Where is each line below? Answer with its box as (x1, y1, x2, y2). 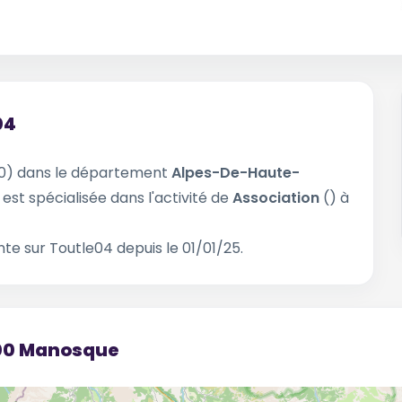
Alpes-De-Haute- (171, 162, 300, 183)
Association (232, 188, 319, 208)
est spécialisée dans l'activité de (3, 188, 232, 208)
